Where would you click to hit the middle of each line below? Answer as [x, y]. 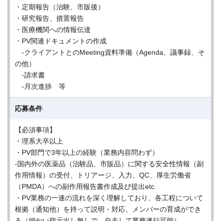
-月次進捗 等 [40, 86]
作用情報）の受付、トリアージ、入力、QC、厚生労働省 [103, 175]
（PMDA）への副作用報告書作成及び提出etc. [86, 186]
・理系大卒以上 [39, 141]
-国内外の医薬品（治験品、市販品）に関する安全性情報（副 [109, 164]
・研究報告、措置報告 [49, 18]
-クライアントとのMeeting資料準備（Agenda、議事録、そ [110, 52]
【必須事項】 [36, 130]
